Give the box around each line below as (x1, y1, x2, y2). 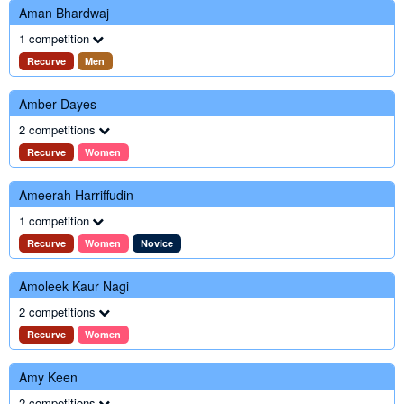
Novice (140, 236, 173, 250)
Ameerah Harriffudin (19, 186, 133, 204)
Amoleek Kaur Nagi (19, 277, 129, 295)
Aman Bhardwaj (19, 4, 109, 22)
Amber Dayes (19, 95, 96, 113)
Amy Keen (19, 368, 78, 386)
